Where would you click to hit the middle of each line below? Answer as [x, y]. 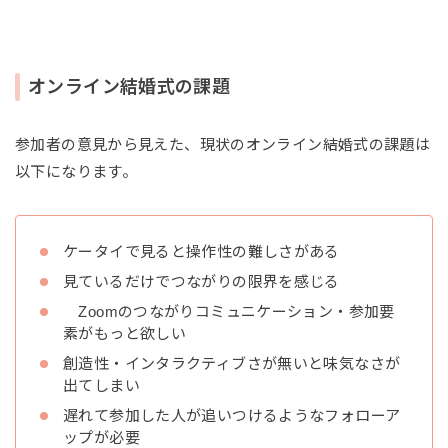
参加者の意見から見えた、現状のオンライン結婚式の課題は [223, 144]
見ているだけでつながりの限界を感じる [201, 281]
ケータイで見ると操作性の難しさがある [201, 251]
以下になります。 [76, 171]
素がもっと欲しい [124, 333]
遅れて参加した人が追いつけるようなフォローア [232, 415]
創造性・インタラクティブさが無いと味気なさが [232, 363]
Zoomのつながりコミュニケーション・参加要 [229, 311]
